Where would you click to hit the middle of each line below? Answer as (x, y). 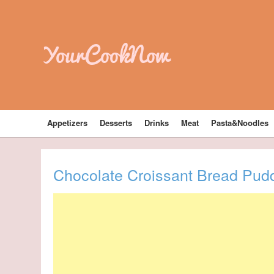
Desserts (116, 123)
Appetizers (68, 123)
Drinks (157, 123)
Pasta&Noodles (240, 123)
